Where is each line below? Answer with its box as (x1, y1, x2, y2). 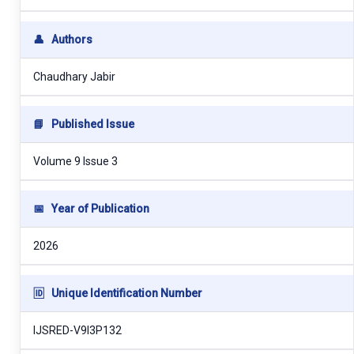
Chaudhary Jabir (33, 70, 115, 83)
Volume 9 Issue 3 (33, 154, 118, 168)
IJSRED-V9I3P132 (33, 323, 122, 337)
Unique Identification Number (49, 286, 202, 299)
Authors (49, 32, 92, 46)
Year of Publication (49, 201, 149, 215)
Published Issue (49, 117, 134, 130)
